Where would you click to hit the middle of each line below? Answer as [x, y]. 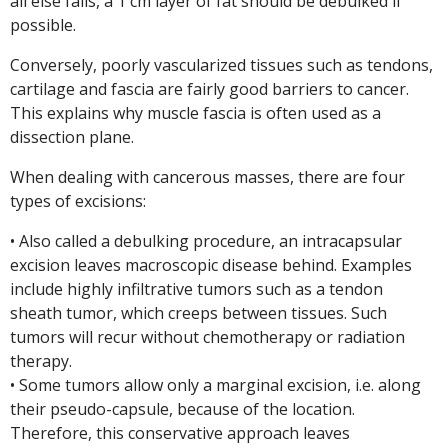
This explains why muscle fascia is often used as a [195, 113]
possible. [43, 25]
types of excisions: [78, 201]
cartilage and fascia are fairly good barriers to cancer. [209, 89]
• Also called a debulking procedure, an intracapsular [206, 241]
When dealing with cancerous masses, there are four [207, 177]
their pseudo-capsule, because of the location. [182, 409]
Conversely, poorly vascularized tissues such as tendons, [221, 65]
